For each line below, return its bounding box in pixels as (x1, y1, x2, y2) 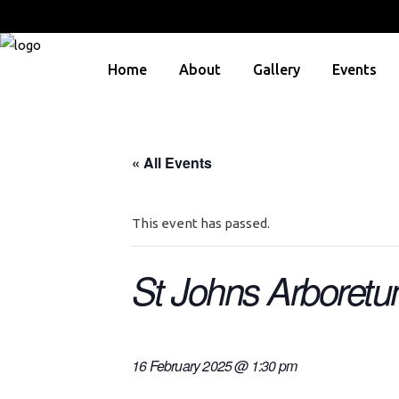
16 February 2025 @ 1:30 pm (132, 355, 297, 376)
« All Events (132, 152, 212, 173)
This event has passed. (132, 216, 270, 231)
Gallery (253, 61, 300, 77)
